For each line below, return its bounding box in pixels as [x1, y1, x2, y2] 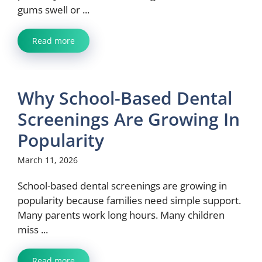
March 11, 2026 [18, 154, 78, 166]
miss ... [18, 223, 48, 236]
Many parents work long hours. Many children [18, 208, 225, 222]
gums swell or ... [18, 3, 89, 16]
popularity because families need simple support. [18, 194, 241, 207]
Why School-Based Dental [18, 86, 232, 110]
